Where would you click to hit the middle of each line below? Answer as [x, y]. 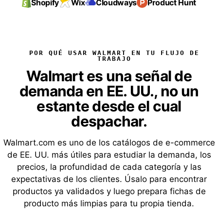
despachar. [109, 121]
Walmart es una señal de [109, 76]
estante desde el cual [109, 106]
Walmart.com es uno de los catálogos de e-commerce [109, 142]
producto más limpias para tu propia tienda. [109, 203]
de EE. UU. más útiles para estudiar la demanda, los [109, 154]
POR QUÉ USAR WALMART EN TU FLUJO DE [114, 53]
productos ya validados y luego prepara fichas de [109, 191]
